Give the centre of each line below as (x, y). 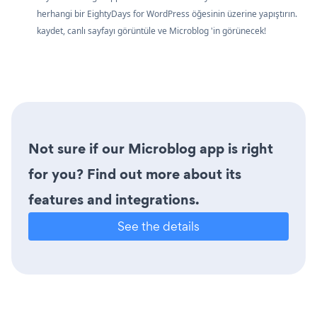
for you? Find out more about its (135, 174)
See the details (158, 226)
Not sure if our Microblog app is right (151, 148)
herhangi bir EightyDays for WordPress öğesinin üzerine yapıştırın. (167, 13)
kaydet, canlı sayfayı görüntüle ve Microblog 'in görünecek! (151, 30)
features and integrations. (114, 199)
